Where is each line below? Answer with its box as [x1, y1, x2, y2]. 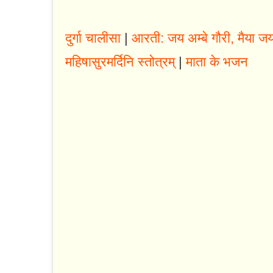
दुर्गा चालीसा [65, 30, 121, 46]
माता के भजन [186, 54, 248, 70]
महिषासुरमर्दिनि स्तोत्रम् [65, 54, 175, 70]
